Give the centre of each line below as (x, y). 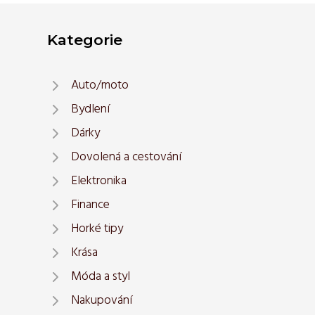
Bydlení (90, 110)
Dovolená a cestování (126, 157)
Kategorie (85, 40)
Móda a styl (101, 277)
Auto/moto (100, 86)
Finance (90, 205)
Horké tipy (97, 229)
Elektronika (99, 181)
